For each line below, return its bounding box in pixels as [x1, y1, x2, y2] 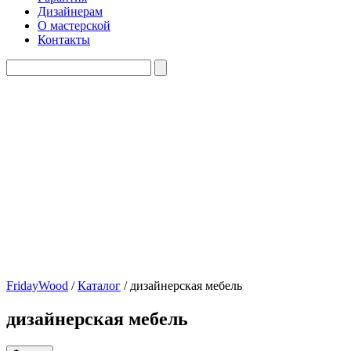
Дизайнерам [38, 5, 103, 18]
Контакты [38, 33, 90, 46]
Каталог [78, 279, 121, 292]
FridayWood [6, 279, 68, 292]
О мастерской [38, 19, 110, 32]
